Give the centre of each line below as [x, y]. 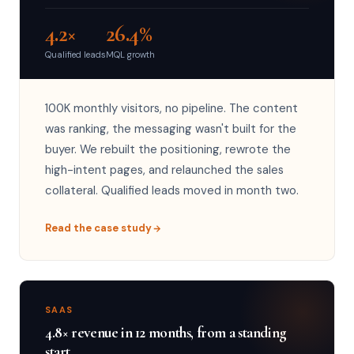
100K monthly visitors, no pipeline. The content [171, 108]
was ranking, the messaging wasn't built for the [171, 129]
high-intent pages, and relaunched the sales [164, 170]
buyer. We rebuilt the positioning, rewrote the [168, 149]
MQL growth [130, 55]
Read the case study [98, 228]
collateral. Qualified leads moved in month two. [172, 190]
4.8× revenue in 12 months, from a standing [166, 333]
